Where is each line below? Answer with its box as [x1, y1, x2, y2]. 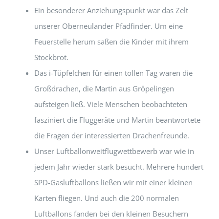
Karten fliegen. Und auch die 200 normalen [34, 193, 179, 203]
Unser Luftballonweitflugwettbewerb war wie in [34, 146, 194, 156]
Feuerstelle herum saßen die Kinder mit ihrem [34, 37, 189, 47]
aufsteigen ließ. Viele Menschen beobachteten [34, 99, 187, 109]
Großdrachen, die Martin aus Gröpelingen [34, 84, 174, 94]
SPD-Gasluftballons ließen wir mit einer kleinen [34, 177, 193, 188]
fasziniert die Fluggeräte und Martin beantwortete [34, 115, 200, 125]
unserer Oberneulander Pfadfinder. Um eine [34, 21, 183, 31]
